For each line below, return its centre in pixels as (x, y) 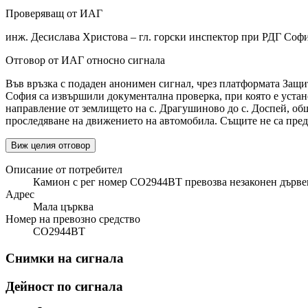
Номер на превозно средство (73, 219)
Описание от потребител (64, 170)
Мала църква (63, 207)
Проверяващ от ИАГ (54, 14)
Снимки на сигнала (65, 258)
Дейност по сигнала (64, 286)
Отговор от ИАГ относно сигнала (85, 60)
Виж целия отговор (51, 146)
